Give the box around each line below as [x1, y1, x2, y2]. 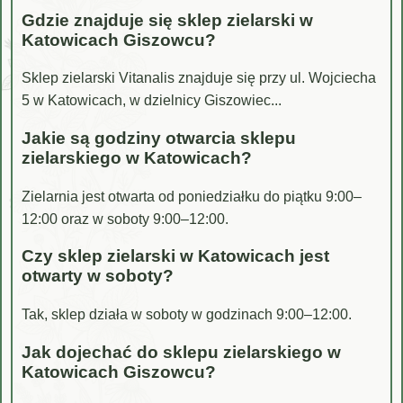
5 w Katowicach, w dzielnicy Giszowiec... [22, 93, 282, 109]
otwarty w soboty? [22, 266, 174, 286]
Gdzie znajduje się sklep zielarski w [22, 10, 313, 30]
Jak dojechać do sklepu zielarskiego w [22, 342, 341, 362]
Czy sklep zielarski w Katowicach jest [22, 246, 329, 266]
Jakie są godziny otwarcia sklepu [22, 129, 296, 148]
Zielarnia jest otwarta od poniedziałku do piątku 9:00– [22, 188, 362, 204]
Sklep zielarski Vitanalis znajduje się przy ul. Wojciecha [22, 70, 376, 86]
